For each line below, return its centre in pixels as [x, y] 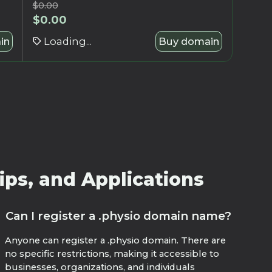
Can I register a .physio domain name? [119, 216]
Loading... [67, 41]
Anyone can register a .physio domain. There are [116, 241]
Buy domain [189, 41]
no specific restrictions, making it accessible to [112, 254]
